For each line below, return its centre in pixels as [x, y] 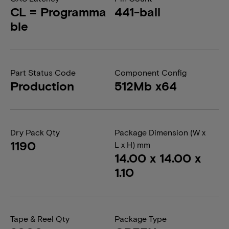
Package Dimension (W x [160, 132]
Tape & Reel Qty [40, 219]
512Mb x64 [146, 86]
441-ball [138, 12]
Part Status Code [43, 72]
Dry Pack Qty [35, 132]
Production [42, 86]
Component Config [151, 72]
